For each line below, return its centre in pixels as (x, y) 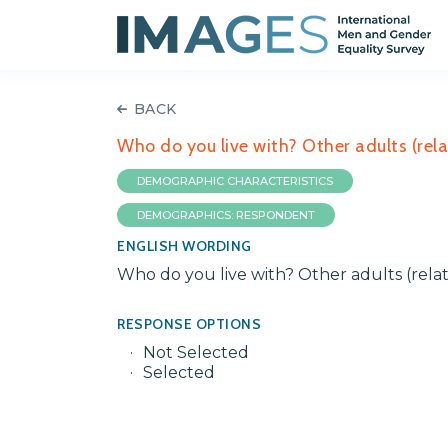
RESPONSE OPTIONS (189, 324)
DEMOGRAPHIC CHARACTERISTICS (235, 181)
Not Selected (196, 352)
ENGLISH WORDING (184, 246)
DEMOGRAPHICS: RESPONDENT (226, 215)
